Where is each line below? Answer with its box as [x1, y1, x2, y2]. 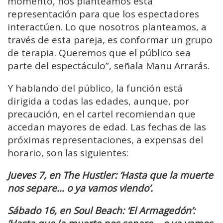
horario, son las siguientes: [7, 146, 128, 159]
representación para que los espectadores [7, 7, 199, 20]
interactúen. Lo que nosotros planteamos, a [7, 20, 207, 33]
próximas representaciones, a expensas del [7, 133, 203, 146]
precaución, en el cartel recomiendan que [7, 107, 196, 120]
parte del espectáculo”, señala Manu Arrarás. [7, 59, 210, 72]
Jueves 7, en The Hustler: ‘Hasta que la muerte [7, 168, 213, 182]
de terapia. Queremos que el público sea [7, 46, 191, 59]
